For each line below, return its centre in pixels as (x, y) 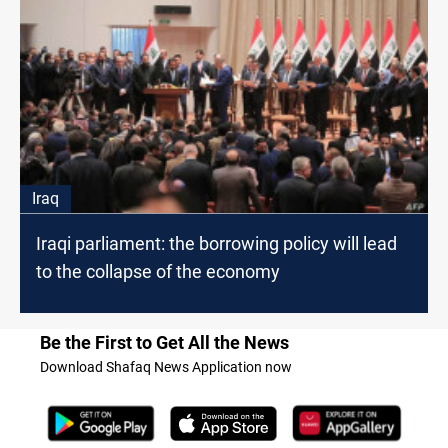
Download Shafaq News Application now (166, 366)
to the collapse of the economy (158, 271)
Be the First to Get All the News (164, 342)
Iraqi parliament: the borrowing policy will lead (216, 243)
